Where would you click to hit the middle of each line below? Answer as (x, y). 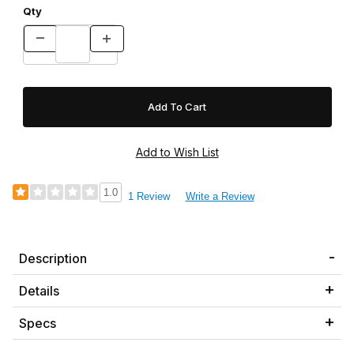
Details (39, 290)
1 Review (149, 196)
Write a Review (220, 196)
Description (53, 258)
